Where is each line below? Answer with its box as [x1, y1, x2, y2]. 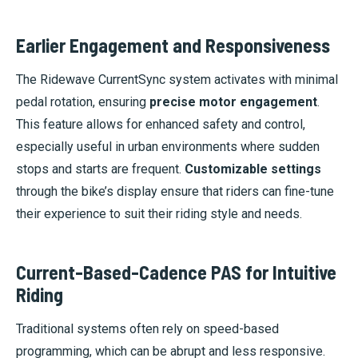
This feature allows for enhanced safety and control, [16, 117, 305, 133]
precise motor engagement [149, 94, 317, 110]
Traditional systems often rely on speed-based [16, 321, 279, 337]
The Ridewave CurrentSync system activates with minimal [16, 72, 338, 88]
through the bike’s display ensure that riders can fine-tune [16, 184, 334, 200]
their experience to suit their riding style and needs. [16, 206, 302, 222]
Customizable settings [185, 161, 321, 177]
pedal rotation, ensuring [16, 94, 149, 110]
